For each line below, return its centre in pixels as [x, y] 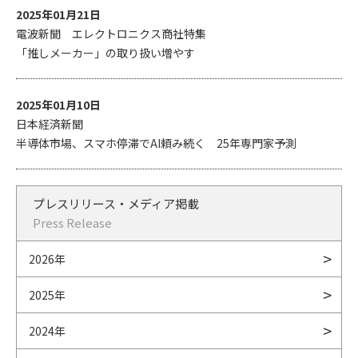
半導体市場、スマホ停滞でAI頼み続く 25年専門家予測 [156, 143]
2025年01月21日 [58, 14]
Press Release [72, 223]
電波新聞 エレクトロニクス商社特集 [111, 34]
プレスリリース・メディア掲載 [116, 203]
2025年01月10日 [58, 105]
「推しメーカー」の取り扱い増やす [105, 53]
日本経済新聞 [50, 124]
